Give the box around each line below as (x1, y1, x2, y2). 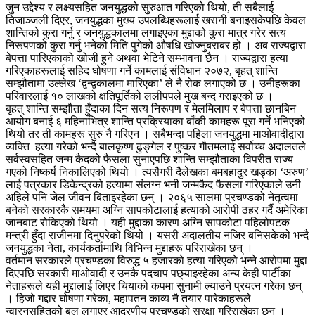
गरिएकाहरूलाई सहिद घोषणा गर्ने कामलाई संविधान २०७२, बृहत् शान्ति (6, 65, 278, 77)
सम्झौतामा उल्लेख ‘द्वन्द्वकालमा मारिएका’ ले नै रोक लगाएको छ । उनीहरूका (6, 77, 300, 90)
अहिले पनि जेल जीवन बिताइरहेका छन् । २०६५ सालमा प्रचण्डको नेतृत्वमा (6, 191, 298, 204)
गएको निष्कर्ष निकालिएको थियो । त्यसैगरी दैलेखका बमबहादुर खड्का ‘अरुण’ (6, 166, 309, 179)
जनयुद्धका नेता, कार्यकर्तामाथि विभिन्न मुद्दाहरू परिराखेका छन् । (6, 242, 253, 255)
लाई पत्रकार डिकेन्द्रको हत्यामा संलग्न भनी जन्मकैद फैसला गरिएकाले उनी (6, 179, 301, 191)
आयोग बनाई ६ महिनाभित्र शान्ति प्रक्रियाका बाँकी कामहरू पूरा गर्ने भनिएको (6, 115, 305, 128)
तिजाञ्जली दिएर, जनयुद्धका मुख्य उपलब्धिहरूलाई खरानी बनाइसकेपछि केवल (6, 14, 306, 27)
